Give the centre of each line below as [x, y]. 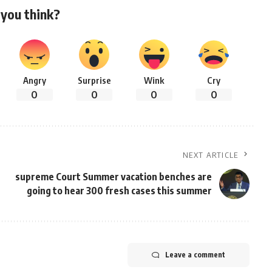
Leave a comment [195, 255]
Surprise [94, 80]
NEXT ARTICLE [211, 155]
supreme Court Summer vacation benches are [113, 177]
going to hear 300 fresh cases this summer [119, 191]
